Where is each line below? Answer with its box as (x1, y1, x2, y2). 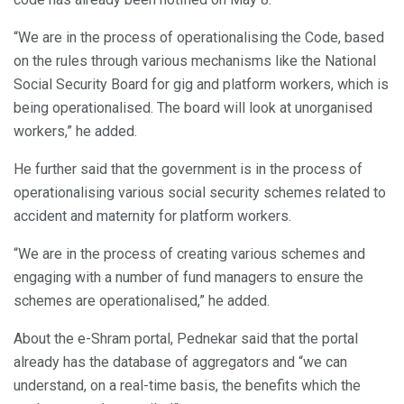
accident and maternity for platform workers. (14, 207, 291, 225)
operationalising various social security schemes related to (14, 183, 386, 201)
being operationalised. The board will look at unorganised (14, 98, 372, 116)
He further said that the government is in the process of (14, 160, 363, 178)
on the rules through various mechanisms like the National (14, 51, 376, 69)
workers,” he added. (14, 122, 137, 140)
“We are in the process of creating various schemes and (14, 244, 365, 262)
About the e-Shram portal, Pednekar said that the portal (14, 329, 358, 347)
